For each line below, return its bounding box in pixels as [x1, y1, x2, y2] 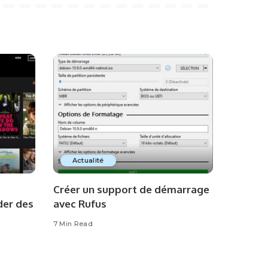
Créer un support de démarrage [53, 183, 209, 196]
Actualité [72, 156, 104, 165]
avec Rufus [53, 197, 106, 211]
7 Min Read [53, 220, 93, 229]
